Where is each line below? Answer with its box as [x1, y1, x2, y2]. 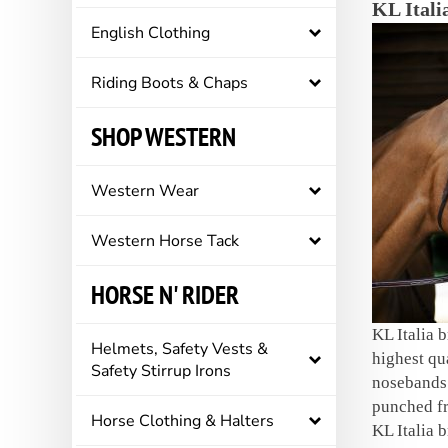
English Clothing [91, 22, 210, 44]
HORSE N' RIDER [91, 278, 239, 311]
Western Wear [91, 180, 199, 202]
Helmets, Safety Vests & [91, 338, 268, 360]
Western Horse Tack [91, 230, 239, 252]
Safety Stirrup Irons [91, 360, 231, 382]
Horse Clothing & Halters [91, 410, 274, 432]
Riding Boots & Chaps [91, 72, 248, 94]
